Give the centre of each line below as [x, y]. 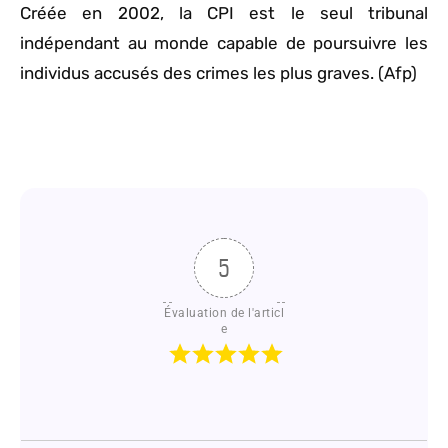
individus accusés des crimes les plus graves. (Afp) [218, 73]
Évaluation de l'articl [224, 313]
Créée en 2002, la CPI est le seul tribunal [224, 13]
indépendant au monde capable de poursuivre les [224, 43]
